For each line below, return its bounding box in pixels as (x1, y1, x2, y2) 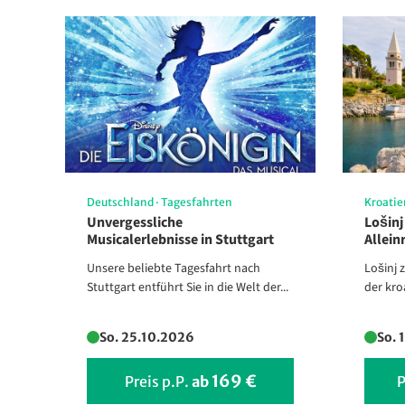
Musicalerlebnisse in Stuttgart (87, 230, 274, 250)
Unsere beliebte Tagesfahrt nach (87, 259, 260, 278)
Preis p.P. (124, 372, 189, 391)
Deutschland (87, 194, 154, 209)
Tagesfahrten (161, 194, 232, 209)
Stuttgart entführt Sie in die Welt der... (87, 278, 288, 297)
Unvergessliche (87, 212, 183, 233)
